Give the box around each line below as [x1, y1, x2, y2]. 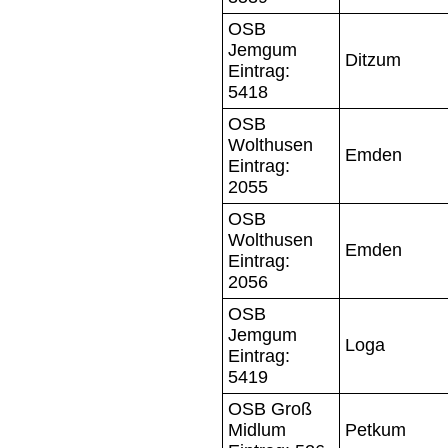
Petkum [345, 419, 406, 440]
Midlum [228, 419, 286, 440]
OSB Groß [228, 398, 312, 419]
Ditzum [345, 49, 401, 70]
